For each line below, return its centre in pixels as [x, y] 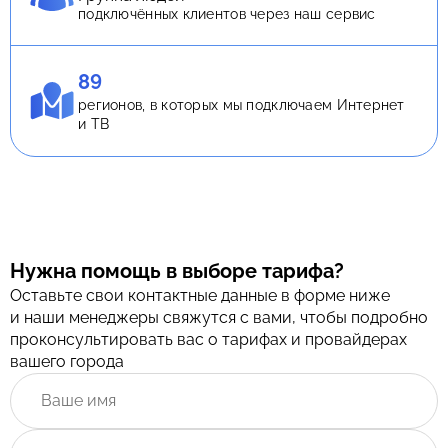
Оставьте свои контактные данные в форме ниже [200, 296]
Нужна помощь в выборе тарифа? [177, 271]
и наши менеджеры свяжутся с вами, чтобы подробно [219, 318]
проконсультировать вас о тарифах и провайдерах [208, 340]
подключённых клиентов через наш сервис [227, 14]
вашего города [67, 362]
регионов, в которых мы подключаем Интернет [241, 105]
